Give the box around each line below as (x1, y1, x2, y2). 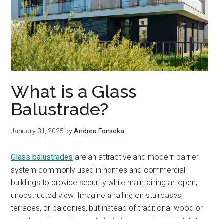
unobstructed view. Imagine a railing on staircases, (11, 191, 183, 200)
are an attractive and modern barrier (73, 153, 199, 162)
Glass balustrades (11, 153, 73, 162)
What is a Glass (11, 81, 137, 102)
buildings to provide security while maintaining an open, (11, 178, 197, 188)
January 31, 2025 (11, 127, 64, 135)
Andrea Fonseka (74, 127, 125, 135)
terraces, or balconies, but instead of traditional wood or (11, 203, 203, 213)
